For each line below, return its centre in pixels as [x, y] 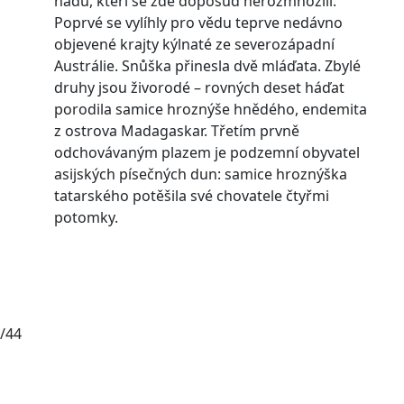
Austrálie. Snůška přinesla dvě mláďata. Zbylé [207, 65]
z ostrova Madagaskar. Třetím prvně [176, 130]
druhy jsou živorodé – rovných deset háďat [199, 87]
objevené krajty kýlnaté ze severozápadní [194, 44]
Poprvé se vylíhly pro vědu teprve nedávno [198, 22]
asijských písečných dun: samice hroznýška [200, 174]
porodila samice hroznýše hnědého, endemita [210, 109]
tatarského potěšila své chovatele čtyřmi [191, 195]
